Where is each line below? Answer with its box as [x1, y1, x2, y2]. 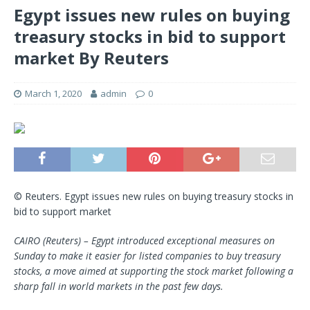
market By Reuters [14, 46, 169, 70]
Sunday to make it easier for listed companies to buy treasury [14, 249, 280, 263]
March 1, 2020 [25, 87, 82, 100]
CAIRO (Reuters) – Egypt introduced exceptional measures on [14, 234, 275, 248]
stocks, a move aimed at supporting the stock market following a [14, 264, 293, 278]
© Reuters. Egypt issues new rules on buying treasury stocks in [14, 190, 293, 203]
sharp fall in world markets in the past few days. [14, 280, 224, 293]
